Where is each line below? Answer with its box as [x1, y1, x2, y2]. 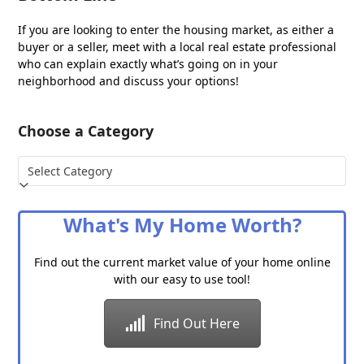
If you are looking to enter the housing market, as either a [18, 22, 335, 38]
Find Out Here [153, 314, 240, 333]
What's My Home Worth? [63, 211, 301, 239]
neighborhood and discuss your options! [18, 73, 240, 89]
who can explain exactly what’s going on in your [18, 56, 279, 72]
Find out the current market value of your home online [33, 254, 331, 271]
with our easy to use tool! [114, 271, 250, 288]
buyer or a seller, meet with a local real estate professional [18, 39, 337, 55]
